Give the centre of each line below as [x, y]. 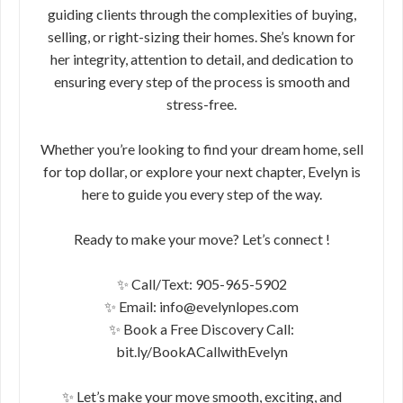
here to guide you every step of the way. [201, 194]
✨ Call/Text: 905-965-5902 [201, 284]
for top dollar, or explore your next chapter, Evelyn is [201, 171]
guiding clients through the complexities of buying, [201, 14]
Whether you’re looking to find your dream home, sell [201, 149]
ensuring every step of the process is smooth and [201, 81]
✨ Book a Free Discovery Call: [201, 329]
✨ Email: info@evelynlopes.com [201, 306]
